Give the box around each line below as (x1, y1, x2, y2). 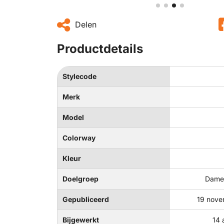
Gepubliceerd (62, 195, 109, 203)
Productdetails (57, 41, 143, 56)
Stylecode (62, 72, 96, 80)
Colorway (62, 133, 95, 142)
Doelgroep (62, 174, 98, 183)
